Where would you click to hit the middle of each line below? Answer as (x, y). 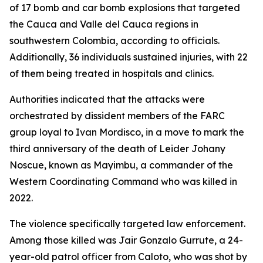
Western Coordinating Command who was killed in (123, 181)
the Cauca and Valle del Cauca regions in (104, 24)
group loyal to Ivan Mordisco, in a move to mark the (127, 132)
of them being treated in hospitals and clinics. (112, 73)
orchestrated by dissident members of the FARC (117, 116)
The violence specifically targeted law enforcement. (127, 224)
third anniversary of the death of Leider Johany (117, 149)
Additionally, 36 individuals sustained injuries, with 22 (129, 57)
